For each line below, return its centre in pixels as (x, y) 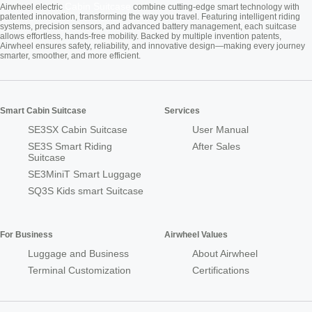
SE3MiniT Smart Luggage (85, 174)
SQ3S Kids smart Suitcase (86, 191)
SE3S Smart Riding (70, 147)
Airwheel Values (196, 235)
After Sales (216, 147)
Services (182, 111)
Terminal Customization (79, 271)
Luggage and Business (78, 254)
